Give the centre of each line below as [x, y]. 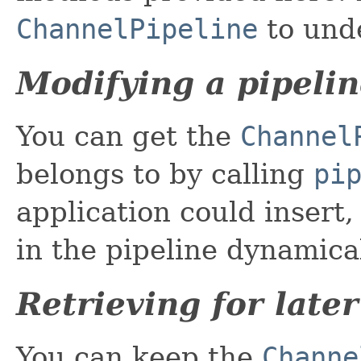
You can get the [128, 136]
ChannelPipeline [137, 29]
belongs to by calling [165, 174]
